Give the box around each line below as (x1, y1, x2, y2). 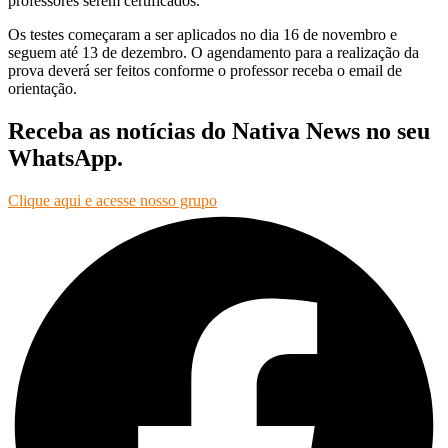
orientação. (8, 79, 77, 97)
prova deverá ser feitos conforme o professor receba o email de (8, 61, 402, 79)
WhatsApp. (8, 144, 123, 171)
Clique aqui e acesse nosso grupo (8, 191, 217, 209)
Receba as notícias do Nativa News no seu (8, 117, 430, 144)
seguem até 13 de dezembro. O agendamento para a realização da (8, 43, 419, 61)
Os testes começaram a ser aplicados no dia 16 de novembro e (8, 25, 397, 43)
